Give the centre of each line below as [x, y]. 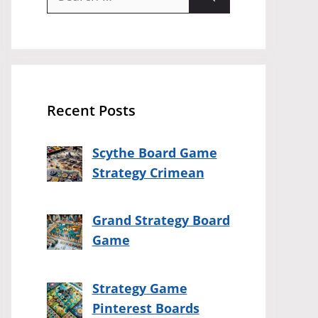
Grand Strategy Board [161, 220]
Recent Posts [91, 110]
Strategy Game [139, 289]
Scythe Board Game [154, 152]
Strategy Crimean [148, 172]
